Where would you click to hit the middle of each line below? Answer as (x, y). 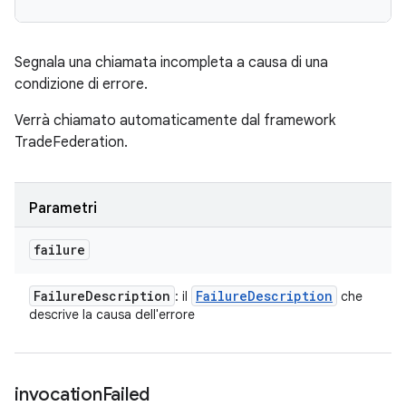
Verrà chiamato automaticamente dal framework (175, 121)
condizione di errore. (81, 84)
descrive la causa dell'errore (112, 314)
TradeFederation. (71, 142)
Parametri (63, 208)
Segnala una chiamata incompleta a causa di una (171, 63)
